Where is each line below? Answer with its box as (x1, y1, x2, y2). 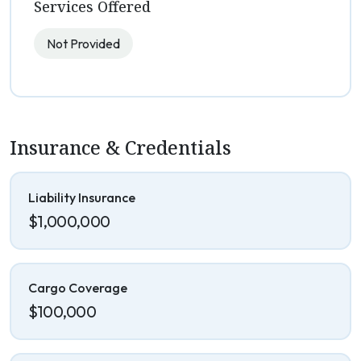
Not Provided (47, 35, 120, 52)
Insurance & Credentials (10, 135, 231, 161)
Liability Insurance (27, 189, 135, 205)
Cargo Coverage (27, 280, 127, 297)
